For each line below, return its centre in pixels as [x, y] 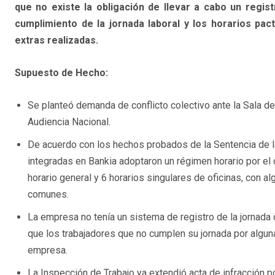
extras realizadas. [56, 41]
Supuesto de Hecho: [61, 73]
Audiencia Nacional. [69, 122]
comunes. [48, 195]
